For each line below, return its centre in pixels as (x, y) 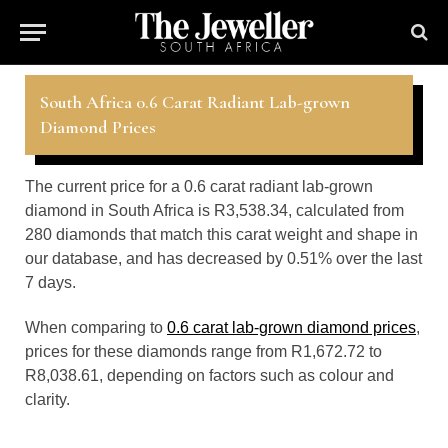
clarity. (47, 399)
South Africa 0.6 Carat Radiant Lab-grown (195, 102)
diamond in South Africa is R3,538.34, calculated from (214, 210)
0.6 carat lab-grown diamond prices (291, 327)
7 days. (50, 282)
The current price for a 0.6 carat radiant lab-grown (199, 186)
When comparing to (96, 327)
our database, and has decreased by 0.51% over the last (223, 258)
